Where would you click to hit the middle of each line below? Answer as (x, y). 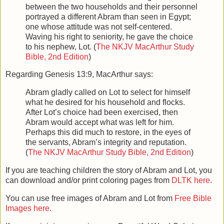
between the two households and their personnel (111, 6)
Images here (27, 208)
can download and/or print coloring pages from (88, 180)
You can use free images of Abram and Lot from (90, 198)
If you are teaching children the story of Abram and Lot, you (109, 170)
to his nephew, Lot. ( (61, 46)
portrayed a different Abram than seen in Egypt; (108, 16)
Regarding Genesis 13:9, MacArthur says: (79, 74)
